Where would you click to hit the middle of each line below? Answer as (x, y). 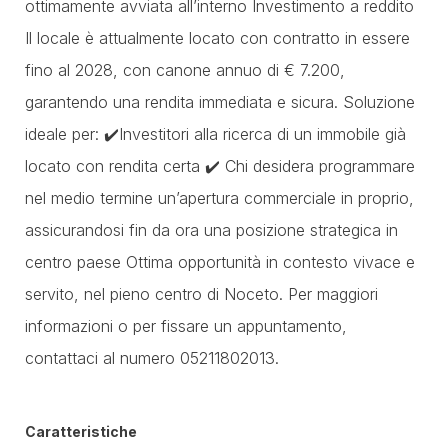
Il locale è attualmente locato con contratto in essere (217, 38)
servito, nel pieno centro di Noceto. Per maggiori (201, 294)
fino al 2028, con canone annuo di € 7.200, (185, 70)
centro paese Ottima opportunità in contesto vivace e (220, 262)
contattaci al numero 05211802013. (152, 358)
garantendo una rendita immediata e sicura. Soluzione (220, 102)
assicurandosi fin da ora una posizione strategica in (211, 230)
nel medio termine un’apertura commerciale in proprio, (219, 198)
